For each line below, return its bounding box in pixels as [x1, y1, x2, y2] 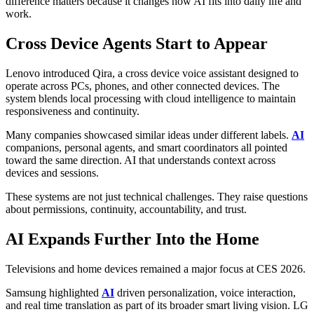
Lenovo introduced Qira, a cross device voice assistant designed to [6, 67, 299, 80]
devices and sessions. [6, 167, 99, 179]
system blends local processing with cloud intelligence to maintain [6, 93, 296, 105]
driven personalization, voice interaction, [114, 286, 296, 299]
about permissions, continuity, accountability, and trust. [6, 203, 247, 216]
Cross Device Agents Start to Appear [6, 34, 268, 53]
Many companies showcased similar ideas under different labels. [6, 129, 292, 142]
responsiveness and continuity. [6, 105, 139, 118]
